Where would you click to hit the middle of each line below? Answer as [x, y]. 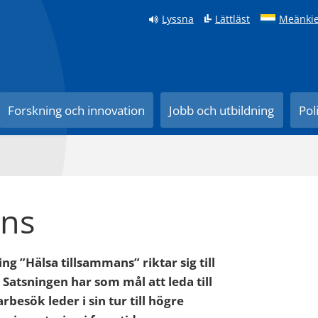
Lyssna [178, 19]
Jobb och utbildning [222, 110]
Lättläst [232, 19]
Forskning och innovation [77, 110]
